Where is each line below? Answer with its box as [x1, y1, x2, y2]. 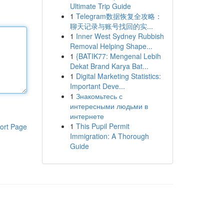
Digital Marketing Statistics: [75, 71, 161, 81]
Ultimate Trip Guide [69, 1, 131, 11]
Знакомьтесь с [75, 91, 122, 101]
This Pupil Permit [75, 121, 129, 131]
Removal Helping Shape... [69, 41, 152, 51]
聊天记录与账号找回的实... [69, 21, 153, 31]
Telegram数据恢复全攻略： [75, 11, 162, 21]
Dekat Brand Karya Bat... [69, 61, 148, 71]
